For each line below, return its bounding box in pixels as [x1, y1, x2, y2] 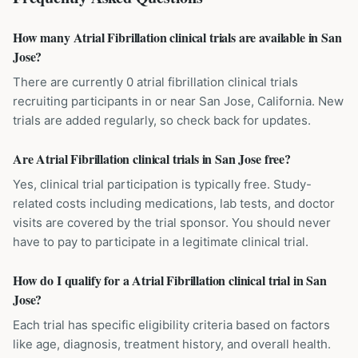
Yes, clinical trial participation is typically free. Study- [13, 177, 312, 192]
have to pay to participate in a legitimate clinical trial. [13, 234, 308, 249]
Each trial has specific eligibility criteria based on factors [13, 317, 330, 332]
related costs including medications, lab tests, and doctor [13, 196, 335, 211]
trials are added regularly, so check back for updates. [13, 113, 311, 128]
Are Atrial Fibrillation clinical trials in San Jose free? [13, 149, 291, 168]
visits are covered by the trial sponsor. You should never [13, 215, 331, 230]
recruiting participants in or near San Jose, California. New [13, 93, 344, 109]
